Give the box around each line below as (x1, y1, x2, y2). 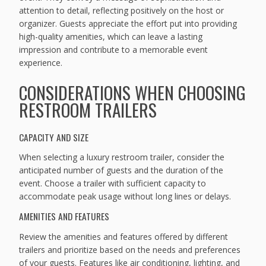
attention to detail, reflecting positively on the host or (19, 4, 224, 16)
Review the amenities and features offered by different (19, 230, 229, 242)
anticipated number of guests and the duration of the (19, 164, 224, 176)
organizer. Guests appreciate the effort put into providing (19, 17, 237, 29)
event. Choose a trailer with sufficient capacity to (19, 177, 207, 189)
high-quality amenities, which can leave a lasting (19, 30, 203, 42)
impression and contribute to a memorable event (19, 43, 208, 55)
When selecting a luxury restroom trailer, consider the (19, 151, 225, 163)
